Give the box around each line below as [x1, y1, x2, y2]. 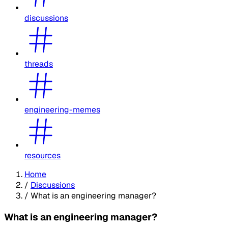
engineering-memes [24, 104, 100, 115]
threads [24, 58, 53, 69]
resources [24, 150, 61, 161]
